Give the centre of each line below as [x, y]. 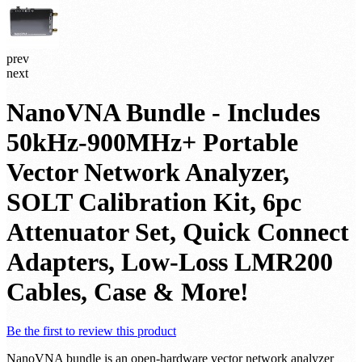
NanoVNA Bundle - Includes [163, 112]
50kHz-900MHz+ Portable [152, 142]
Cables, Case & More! [128, 291]
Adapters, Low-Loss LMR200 [170, 261]
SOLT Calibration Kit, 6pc [154, 202]
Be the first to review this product [91, 331]
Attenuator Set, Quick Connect [178, 232]
